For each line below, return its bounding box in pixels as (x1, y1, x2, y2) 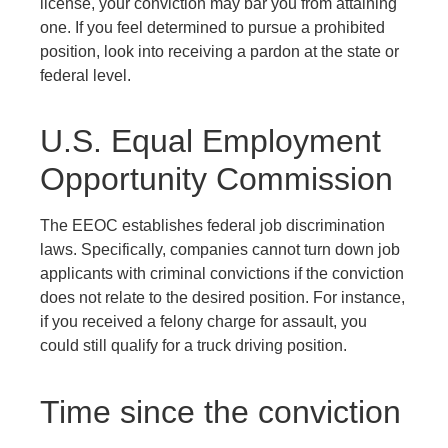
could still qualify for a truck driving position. (40, 337, 347, 355)
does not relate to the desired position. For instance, (40, 289, 405, 307)
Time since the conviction (40, 393, 401, 430)
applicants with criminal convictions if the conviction (40, 265, 404, 283)
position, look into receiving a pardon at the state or (40, 43, 399, 61)
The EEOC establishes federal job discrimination (40, 217, 385, 235)
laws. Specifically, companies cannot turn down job (40, 241, 400, 259)
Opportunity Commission (40, 161, 393, 198)
